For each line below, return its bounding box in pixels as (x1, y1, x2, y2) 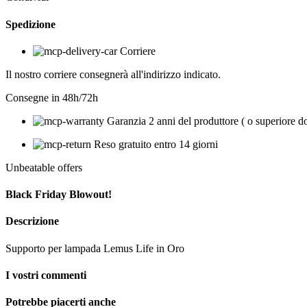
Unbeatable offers (5, 161, 82, 173)
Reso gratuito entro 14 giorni (94, 138, 218, 150)
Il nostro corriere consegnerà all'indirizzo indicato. (5, 68, 221, 80)
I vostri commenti (5, 269, 86, 281)
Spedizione (5, 18, 56, 30)
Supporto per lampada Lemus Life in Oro (5, 242, 184, 254)
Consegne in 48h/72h (5, 91, 98, 103)
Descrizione (5, 215, 59, 228)
